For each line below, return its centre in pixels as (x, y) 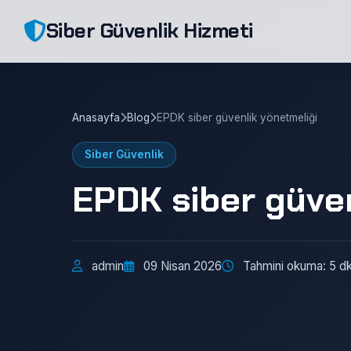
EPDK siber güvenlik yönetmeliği (237, 118)
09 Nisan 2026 (183, 266)
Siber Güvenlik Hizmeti (149, 31)
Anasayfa (96, 118)
